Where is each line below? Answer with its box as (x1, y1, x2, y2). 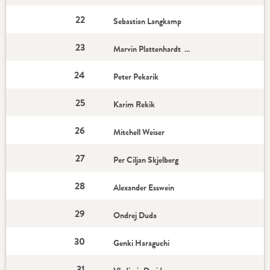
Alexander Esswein (113, 181, 177, 193)
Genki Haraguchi (113, 237, 172, 249)
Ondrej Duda (113, 209, 159, 221)
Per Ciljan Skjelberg (113, 154, 181, 166)
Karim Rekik (113, 98, 157, 110)
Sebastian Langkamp (113, 15, 184, 27)
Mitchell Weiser (113, 126, 167, 138)
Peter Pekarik (113, 71, 161, 83)
